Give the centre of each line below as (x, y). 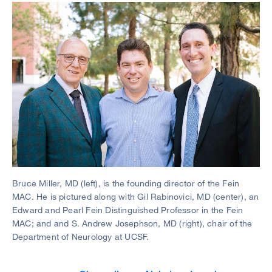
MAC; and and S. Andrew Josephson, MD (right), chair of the (132, 223)
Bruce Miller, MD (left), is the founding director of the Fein (126, 183)
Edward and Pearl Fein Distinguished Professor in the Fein (128, 210)
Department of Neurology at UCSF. (81, 236)
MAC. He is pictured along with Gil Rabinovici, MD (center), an (136, 196)
